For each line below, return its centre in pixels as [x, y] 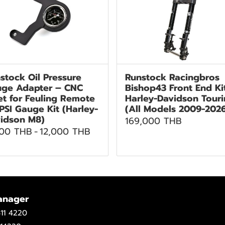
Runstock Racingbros [172, 77]
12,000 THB [65, 131]
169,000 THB [153, 121]
